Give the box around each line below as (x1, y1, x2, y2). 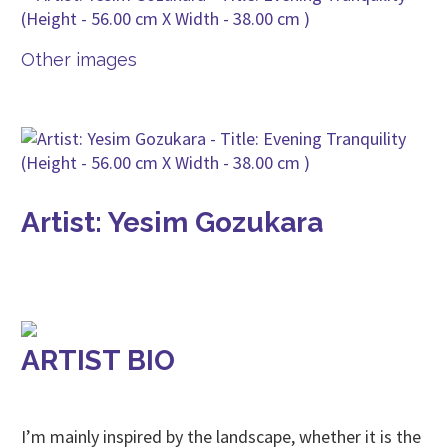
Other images (21, 49, 137, 70)
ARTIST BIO (21, 344, 175, 377)
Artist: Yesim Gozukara (21, 206, 323, 239)
